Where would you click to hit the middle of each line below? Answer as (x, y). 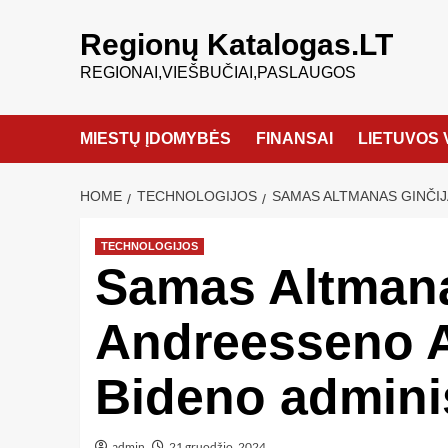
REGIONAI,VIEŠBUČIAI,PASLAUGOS (217, 72)
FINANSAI (294, 138)
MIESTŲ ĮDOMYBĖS (155, 138)
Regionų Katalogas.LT (236, 44)
